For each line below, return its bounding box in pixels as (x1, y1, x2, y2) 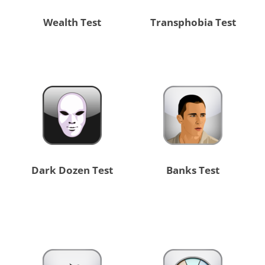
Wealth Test (43, 15, 101, 30)
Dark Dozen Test (31, 163, 113, 177)
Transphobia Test (150, 15, 236, 30)
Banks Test (166, 163, 220, 177)
